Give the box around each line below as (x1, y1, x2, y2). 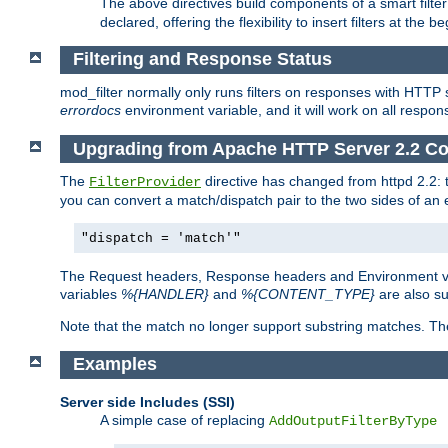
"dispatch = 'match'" (81, 231, 241, 247)
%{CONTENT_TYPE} (241, 286, 375, 303)
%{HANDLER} (121, 286, 209, 303)
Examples (72, 354, 157, 375)
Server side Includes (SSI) (60, 393, 235, 410)
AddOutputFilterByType (269, 412, 437, 429)
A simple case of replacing (100, 411, 269, 428)
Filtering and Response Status (72, 49, 332, 70)
